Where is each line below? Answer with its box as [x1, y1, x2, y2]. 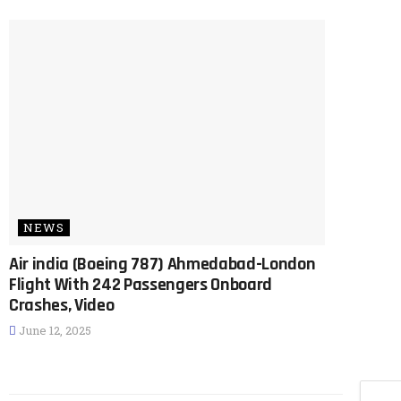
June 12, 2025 [16, 322, 91, 339]
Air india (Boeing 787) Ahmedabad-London [9, 252, 316, 277]
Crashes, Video [9, 294, 115, 318]
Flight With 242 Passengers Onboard [9, 273, 273, 297]
